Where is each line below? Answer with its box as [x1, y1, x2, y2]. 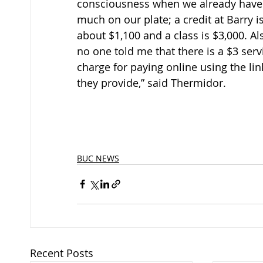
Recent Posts [30, 245, 93, 260]
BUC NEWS [77, 152, 119, 164]
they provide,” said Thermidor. [77, 76, 226, 90]
